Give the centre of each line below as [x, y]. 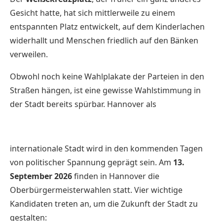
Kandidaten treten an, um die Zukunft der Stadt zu [104, 203]
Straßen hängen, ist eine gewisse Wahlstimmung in [105, 90]
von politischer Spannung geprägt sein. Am [92, 162]
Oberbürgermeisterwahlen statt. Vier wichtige [96, 190]
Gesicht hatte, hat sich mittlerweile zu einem [92, 13]
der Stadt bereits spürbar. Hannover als [84, 104]
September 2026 [41, 176]
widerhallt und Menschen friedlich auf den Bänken [104, 40]
